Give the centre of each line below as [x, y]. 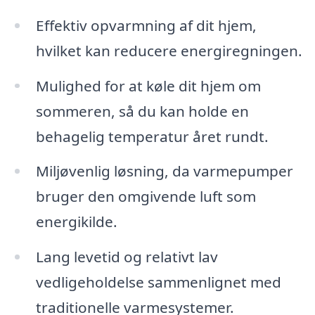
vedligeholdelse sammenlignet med [158, 282]
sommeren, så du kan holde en [142, 111]
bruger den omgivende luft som [146, 197]
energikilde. [76, 222]
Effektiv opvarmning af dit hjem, [146, 25]
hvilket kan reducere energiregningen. [169, 50]
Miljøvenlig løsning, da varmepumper [164, 171]
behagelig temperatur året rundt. [152, 136]
